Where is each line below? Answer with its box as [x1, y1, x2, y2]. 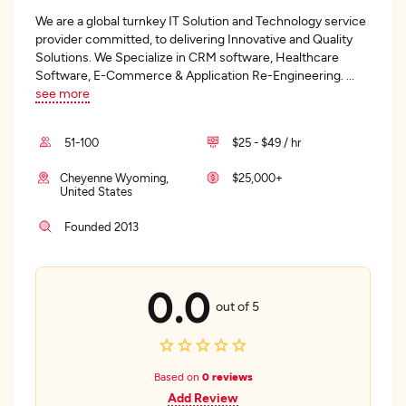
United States [60, 184, 133, 198]
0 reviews [201, 370, 253, 382]
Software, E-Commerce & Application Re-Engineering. [35, 67, 346, 82]
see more [35, 85, 90, 101]
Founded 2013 [64, 219, 139, 234]
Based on [153, 370, 202, 382]
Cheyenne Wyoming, [60, 170, 169, 185]
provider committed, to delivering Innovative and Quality [35, 31, 353, 46]
